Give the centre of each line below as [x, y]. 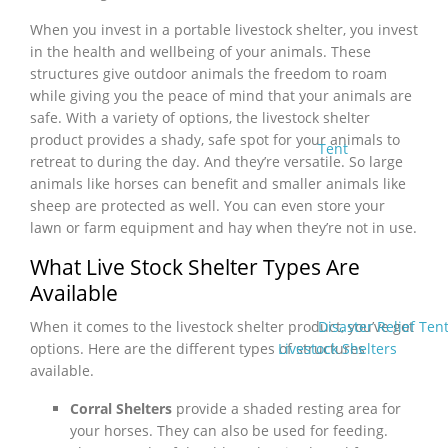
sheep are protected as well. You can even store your [207, 206]
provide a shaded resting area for [286, 409]
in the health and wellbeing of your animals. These [200, 52]
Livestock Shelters [337, 348]
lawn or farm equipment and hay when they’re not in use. [223, 228]
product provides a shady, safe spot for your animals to [215, 140]
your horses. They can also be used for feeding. [229, 431]
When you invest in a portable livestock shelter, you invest [224, 30]
